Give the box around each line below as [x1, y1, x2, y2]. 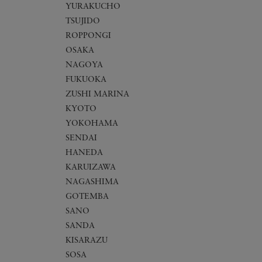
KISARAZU [65, 236, 108, 246]
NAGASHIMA [65, 178, 119, 187]
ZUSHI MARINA [65, 90, 129, 99]
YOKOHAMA [65, 119, 118, 129]
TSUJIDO [65, 17, 100, 26]
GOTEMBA [65, 192, 109, 202]
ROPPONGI [65, 32, 111, 41]
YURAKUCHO [65, 2, 120, 12]
